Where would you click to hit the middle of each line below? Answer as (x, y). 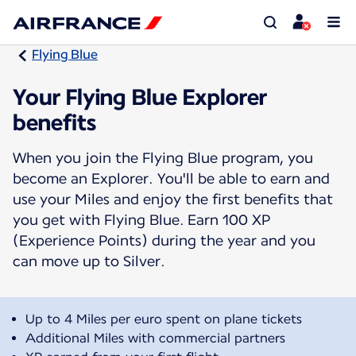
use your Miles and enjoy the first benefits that (173, 199)
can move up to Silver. (89, 261)
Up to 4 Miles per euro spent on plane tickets (164, 319)
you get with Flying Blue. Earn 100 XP (141, 219)
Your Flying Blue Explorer (140, 97)
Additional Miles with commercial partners (155, 338)
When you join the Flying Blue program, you (163, 157)
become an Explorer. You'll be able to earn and (171, 178)
